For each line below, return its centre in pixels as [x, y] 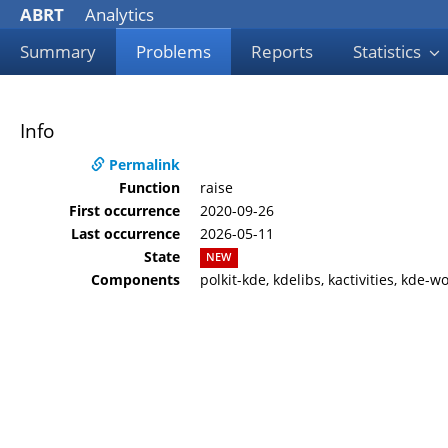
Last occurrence [125, 233]
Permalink [142, 164]
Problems [173, 51]
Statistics [389, 51]
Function [149, 187]
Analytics [117, 14]
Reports [282, 51]
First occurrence [124, 210]
